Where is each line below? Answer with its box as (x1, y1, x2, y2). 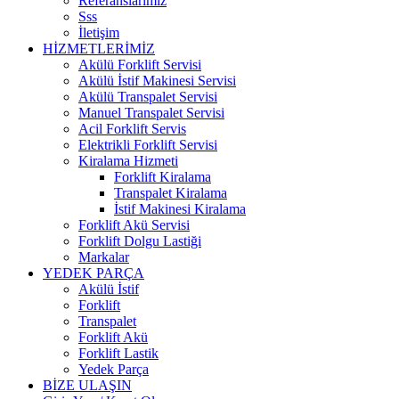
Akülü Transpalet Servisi (78, 89, 217, 105)
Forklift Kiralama (114, 169, 211, 185)
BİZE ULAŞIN (43, 378, 132, 394)
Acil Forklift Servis (78, 121, 186, 137)
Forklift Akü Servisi (78, 217, 190, 233)
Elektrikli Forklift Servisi (78, 137, 217, 153)
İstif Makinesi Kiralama (114, 201, 246, 217)
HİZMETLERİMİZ (43, 41, 155, 57)
